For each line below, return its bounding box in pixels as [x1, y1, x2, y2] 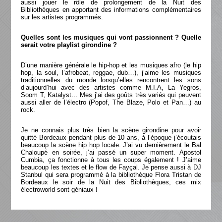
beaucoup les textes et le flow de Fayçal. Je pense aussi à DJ [21, 164, 201, 171]
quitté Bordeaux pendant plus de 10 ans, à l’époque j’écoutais [21, 134, 201, 141]
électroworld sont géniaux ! [21, 186, 98, 193]
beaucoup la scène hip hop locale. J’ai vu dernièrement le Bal [21, 141, 201, 149]
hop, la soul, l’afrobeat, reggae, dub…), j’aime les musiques [21, 69, 201, 76]
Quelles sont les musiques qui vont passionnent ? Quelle [21, 34, 201, 41]
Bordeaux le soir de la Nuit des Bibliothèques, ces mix [21, 178, 201, 186]
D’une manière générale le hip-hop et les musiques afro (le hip [21, 61, 201, 69]
